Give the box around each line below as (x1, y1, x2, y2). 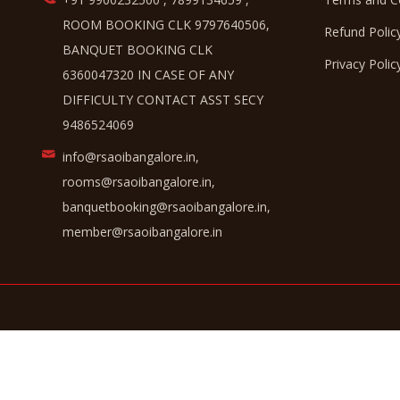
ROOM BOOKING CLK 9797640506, (62, 15, 270, 33)
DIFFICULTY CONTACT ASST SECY (62, 90, 263, 108)
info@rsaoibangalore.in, (62, 147, 199, 165)
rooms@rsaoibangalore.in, (62, 172, 215, 190)
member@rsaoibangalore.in (62, 222, 222, 240)
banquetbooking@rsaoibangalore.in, (62, 197, 271, 215)
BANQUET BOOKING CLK (62, 40, 212, 58)
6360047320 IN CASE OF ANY (62, 65, 234, 83)
